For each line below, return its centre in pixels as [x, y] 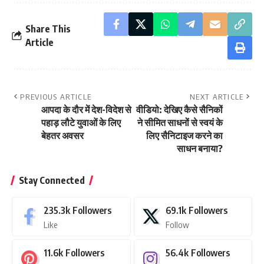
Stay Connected [52, 180]
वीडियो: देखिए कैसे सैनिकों [179, 109]
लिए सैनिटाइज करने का [184, 135]
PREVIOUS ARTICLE [56, 96]
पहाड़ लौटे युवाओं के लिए [81, 122]
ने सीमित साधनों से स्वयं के [180, 122]
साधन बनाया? [200, 148]
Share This [48, 29]
